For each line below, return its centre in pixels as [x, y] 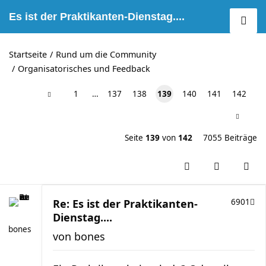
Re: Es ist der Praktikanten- [125, 204]
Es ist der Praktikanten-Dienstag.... [97, 17]
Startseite [28, 54]
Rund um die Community [106, 54]
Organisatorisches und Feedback [84, 69]
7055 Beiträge [230, 138]
